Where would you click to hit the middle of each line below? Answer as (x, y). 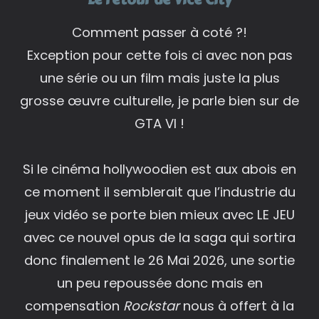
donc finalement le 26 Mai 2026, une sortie (159, 260)
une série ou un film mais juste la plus (159, 78)
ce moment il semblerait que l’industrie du (159, 192)
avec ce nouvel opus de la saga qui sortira (159, 237)
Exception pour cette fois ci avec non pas (159, 55)
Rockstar (150, 305)
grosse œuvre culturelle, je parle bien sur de (159, 100)
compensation (72, 305)
